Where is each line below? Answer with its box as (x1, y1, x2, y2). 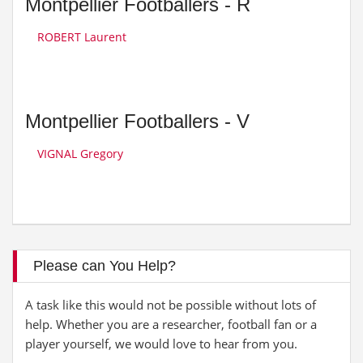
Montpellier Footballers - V (25, 110, 250, 132)
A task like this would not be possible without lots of (25, 297, 316, 313)
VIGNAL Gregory (37, 146, 123, 161)
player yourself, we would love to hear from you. (25, 335, 297, 352)
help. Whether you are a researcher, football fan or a (25, 316, 317, 332)
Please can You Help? (33, 258, 176, 274)
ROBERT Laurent (37, 29, 126, 45)
